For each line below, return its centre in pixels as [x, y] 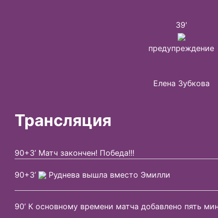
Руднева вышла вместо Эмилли [108, 174]
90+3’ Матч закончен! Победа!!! [74, 153]
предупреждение [182, 48]
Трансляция [63, 120]
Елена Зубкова [181, 83]
